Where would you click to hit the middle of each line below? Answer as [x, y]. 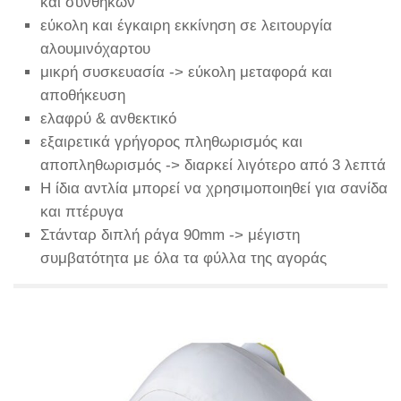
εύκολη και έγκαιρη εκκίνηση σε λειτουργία [186, 26]
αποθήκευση [83, 96]
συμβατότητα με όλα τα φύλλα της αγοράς [183, 259]
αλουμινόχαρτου [95, 49]
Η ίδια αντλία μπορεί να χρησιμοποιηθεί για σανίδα [214, 189]
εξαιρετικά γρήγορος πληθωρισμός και [171, 142]
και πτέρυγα [82, 212]
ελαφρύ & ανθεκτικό [108, 119]
